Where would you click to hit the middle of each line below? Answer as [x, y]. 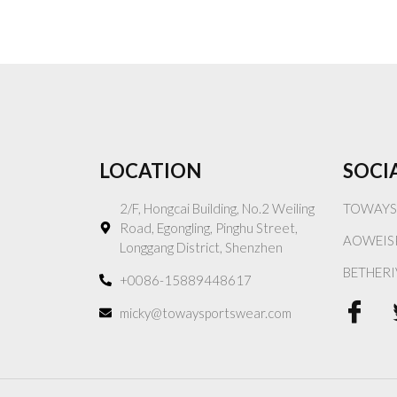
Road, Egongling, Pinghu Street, [208, 227]
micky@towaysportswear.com [205, 312]
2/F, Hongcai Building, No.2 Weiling [217, 208]
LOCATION [150, 170]
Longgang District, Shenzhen [201, 247]
